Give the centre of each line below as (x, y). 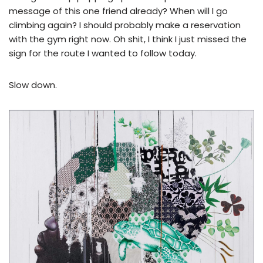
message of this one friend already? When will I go (118, 11)
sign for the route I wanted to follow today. (104, 53)
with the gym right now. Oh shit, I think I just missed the (128, 39)
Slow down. (33, 85)
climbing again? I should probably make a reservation (125, 25)
